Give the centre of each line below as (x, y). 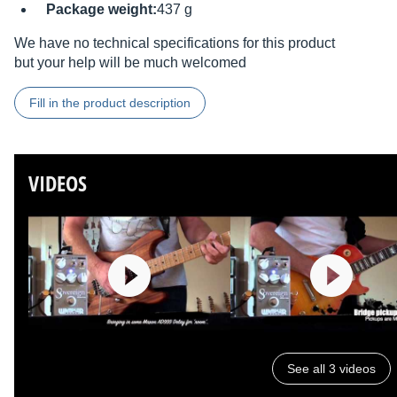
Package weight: (101, 10)
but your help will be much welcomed (130, 63)
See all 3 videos (331, 369)
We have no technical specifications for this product (175, 43)
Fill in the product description (110, 103)
